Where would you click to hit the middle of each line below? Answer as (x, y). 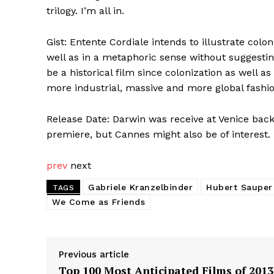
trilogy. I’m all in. (85, 10)
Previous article (94, 254)
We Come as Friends (98, 202)
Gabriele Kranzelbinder (140, 187)
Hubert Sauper (239, 187)
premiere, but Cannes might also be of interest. (158, 134)
